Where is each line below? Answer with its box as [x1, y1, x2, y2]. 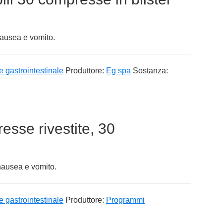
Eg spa [106, 66, 131, 75]
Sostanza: [133, 66, 168, 75]
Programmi [106, 195, 145, 204]
